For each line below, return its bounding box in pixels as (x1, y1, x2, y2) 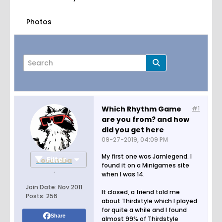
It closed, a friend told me (102, 188, 180, 197)
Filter (47, 155, 66, 165)
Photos (26, 17, 52, 27)
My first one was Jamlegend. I (102, 152, 192, 161)
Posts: (26, 192, 45, 201)
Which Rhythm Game (102, 104, 181, 114)
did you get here (102, 125, 164, 135)
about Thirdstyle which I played (102, 197, 197, 206)
